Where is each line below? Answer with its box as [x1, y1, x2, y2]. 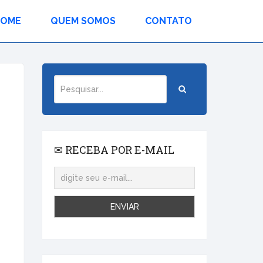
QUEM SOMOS [50, 15, 116, 26]
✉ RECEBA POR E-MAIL [54, 143, 174, 157]
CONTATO [145, 15, 192, 26]
